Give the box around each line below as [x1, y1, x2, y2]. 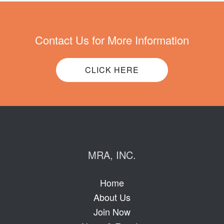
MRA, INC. [88, 147, 136, 162]
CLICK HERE [85, 64, 139, 75]
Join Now [93, 205, 130, 218]
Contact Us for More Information [35, 32, 189, 47]
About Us [93, 190, 130, 203]
